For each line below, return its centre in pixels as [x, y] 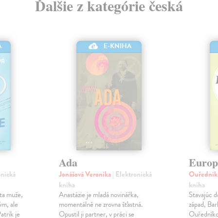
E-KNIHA [118, 46]
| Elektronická [132, 174]
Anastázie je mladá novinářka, [99, 194]
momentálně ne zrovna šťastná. [100, 204]
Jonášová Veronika [85, 174]
